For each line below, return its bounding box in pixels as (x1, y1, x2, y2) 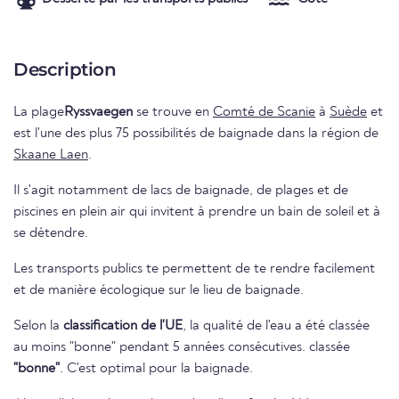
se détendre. (13, 226, 88, 241)
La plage (13, 105, 64, 120)
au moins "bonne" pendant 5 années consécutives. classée (309, 340, 350, 355)
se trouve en (133, 105, 213, 120)
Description (13, 59, 117, 81)
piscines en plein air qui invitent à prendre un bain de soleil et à (13, 205, 380, 220)
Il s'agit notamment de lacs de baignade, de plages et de (13, 183, 348, 199)
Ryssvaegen (64, 105, 133, 120)
